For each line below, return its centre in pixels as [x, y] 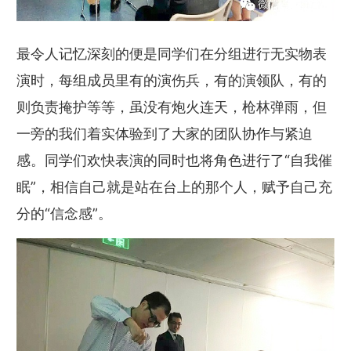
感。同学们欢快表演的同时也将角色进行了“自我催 [174, 160]
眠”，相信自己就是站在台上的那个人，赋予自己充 [174, 186]
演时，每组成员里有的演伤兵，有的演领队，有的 [172, 80]
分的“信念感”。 [64, 213]
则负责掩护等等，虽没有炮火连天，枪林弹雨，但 [172, 107]
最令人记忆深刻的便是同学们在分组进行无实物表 [172, 53]
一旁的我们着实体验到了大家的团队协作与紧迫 [165, 133]
